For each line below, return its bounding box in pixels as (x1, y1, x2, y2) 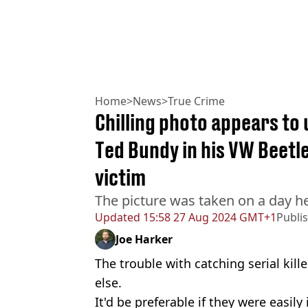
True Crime (168, 93, 225, 109)
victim (95, 164, 146, 190)
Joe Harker (115, 231, 173, 247)
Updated (95, 209, 140, 225)
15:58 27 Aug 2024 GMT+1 (140, 209, 276, 225)
